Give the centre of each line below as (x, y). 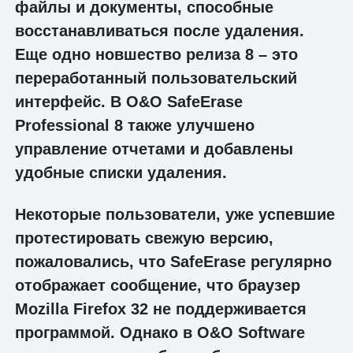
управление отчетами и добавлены (154, 149)
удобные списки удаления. (121, 173)
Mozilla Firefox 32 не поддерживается (160, 308)
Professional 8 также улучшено (134, 126)
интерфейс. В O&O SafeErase (128, 102)
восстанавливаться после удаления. (159, 31)
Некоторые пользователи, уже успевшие (175, 214)
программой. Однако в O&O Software (160, 332)
